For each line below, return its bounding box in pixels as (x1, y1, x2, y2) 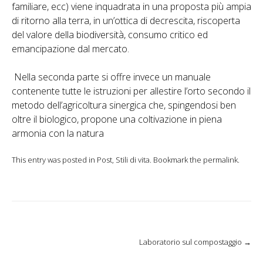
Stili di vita (116, 154, 150, 165)
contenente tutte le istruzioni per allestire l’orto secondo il (12, 84, 251, 97)
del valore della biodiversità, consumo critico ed (12, 28, 208, 41)
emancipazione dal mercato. (12, 42, 129, 55)
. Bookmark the (150, 154, 203, 165)
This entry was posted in (12, 154, 97, 165)
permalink (203, 154, 238, 165)
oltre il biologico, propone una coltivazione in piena (12, 112, 222, 126)
